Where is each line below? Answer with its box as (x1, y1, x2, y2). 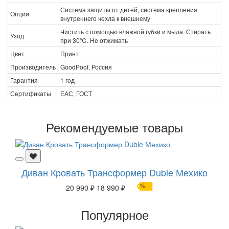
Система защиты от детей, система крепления (60, 5, 197, 14)
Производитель (10, 62, 56, 71)
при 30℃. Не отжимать (60, 35, 128, 44)
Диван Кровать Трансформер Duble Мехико (21, 165, 208, 179)
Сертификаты (10, 88, 51, 98)
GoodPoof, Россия (60, 62, 112, 71)
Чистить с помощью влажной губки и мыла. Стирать (60, 27, 211, 36)
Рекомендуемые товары (46, 118, 183, 136)
